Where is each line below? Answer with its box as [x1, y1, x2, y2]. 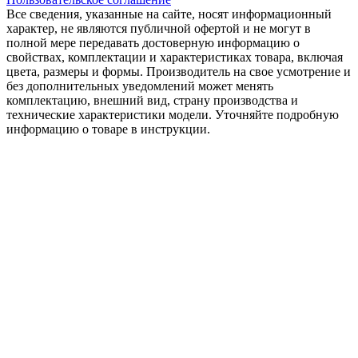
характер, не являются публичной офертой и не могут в [6, 22, 311, 36]
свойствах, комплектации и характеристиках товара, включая [6, 50, 343, 65]
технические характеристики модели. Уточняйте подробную [6, 108, 339, 122]
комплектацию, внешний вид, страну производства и [6, 93, 298, 108]
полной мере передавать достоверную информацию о [6, 36, 300, 50]
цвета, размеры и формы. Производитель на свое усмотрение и [6, 65, 351, 79]
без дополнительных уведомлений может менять [6, 79, 273, 93]
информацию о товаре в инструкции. [6, 122, 210, 137]
